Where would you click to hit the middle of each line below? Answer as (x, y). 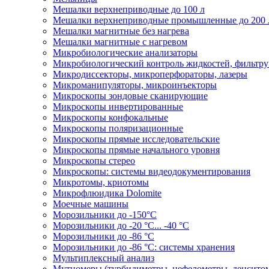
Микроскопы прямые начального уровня (136, 150)
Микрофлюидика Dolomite (107, 193)
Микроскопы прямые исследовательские (136, 139)
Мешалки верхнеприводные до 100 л (129, 9)
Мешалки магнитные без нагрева (121, 31)
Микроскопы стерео (94, 160)
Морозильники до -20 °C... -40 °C (121, 225)
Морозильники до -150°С (105, 214)
